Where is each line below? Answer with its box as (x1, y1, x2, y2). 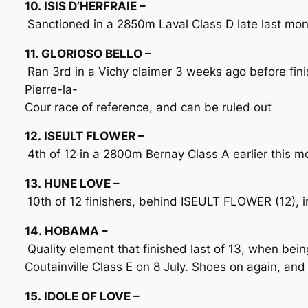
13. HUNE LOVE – (24, 177, 120, 191)
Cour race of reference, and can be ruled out (24, 100, 272, 114)
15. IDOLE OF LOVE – (24, 289, 140, 303)
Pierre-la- (24, 82, 78, 96)
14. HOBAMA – (24, 223, 108, 238)
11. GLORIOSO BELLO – (24, 46, 151, 60)
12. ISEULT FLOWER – (24, 129, 144, 144)
